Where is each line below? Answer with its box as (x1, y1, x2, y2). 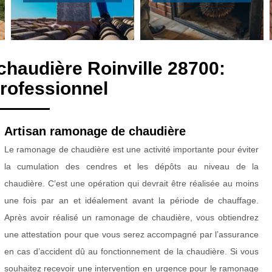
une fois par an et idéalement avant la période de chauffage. (4, 195, 259, 205)
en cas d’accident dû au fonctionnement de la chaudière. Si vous (4, 246, 259, 256)
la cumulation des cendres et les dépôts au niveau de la (4, 161, 259, 171)
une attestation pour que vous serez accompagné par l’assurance (4, 229, 259, 239)
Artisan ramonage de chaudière (4, 124, 186, 138)
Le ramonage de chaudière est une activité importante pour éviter (4, 144, 259, 154)
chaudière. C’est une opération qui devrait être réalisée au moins (4, 178, 259, 188)
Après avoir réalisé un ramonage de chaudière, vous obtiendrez (4, 212, 259, 222)
